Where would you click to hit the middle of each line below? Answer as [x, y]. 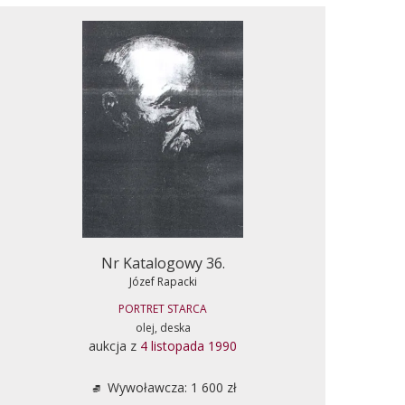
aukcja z [114, 345]
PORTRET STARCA [163, 308]
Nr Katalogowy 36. [163, 263]
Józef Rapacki [163, 281]
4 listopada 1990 [188, 345]
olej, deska [163, 327]
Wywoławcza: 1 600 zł [170, 387]
